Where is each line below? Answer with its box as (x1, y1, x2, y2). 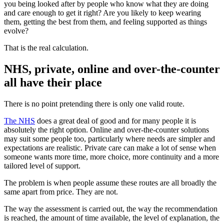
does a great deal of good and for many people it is (35, 116, 196, 125)
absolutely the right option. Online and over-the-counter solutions (4, 125, 209, 134)
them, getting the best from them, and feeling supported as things (4, 17, 207, 26)
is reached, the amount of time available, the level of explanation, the (4, 213, 219, 222)
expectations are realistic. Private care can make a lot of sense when (4, 143, 216, 152)
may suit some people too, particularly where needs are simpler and (4, 134, 215, 143)
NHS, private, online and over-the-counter (4, 62, 220, 76)
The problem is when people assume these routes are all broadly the (4, 178, 216, 187)
